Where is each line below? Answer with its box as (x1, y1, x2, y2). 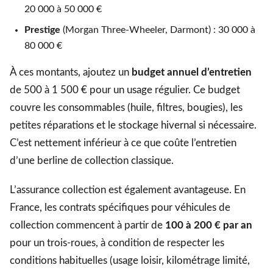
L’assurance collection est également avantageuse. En (10, 185, 246, 196)
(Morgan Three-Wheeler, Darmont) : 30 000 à (60, 24, 255, 35)
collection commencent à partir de (10, 220, 165, 231)
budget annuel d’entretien (132, 66, 252, 77)
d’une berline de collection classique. (10, 155, 174, 166)
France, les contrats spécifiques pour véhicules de (10, 202, 230, 213)
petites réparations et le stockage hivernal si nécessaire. (10, 119, 257, 130)
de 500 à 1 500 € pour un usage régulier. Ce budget (10, 84, 240, 95)
